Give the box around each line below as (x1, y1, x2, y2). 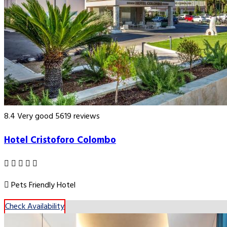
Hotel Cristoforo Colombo (4, 133, 116, 148)
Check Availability (5, 200, 64, 213)
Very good (15, 110, 55, 124)
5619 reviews (55, 110, 100, 124)
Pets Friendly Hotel (9, 178, 75, 192)
